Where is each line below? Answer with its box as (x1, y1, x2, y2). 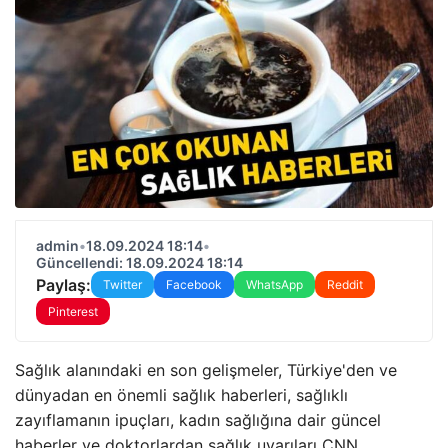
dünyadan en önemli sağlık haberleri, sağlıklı (15, 385, 348, 405)
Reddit (327, 277, 363, 292)
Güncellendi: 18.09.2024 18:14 (36, 254, 243, 271)
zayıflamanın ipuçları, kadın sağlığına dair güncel (15, 410, 381, 430)
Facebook (166, 277, 222, 292)
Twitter (103, 277, 142, 292)
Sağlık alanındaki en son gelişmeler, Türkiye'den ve (15, 360, 397, 380)
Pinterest (48, 304, 98, 319)
